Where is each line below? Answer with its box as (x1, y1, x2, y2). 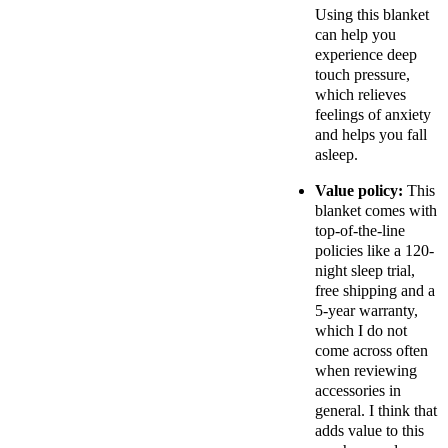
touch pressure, (315, 66, 410, 84)
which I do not (315, 322, 407, 340)
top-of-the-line (315, 222, 405, 240)
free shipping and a (315, 282, 435, 300)
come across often (315, 342, 428, 360)
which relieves (315, 86, 406, 104)
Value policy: (315, 182, 407, 200)
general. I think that (315, 402, 437, 420)
